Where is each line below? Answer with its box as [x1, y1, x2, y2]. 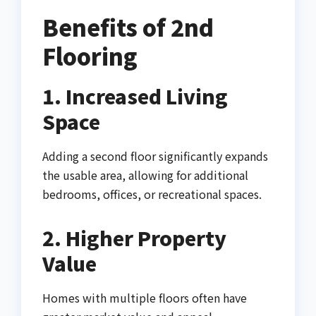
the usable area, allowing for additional [42, 166, 248, 183]
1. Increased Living [42, 82, 228, 111]
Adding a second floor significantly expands [42, 147, 268, 164]
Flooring [42, 39, 138, 73]
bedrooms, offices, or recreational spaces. [42, 185, 262, 202]
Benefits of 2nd [42, 11, 214, 44]
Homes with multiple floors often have [42, 288, 247, 306]
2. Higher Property [42, 223, 226, 252]
